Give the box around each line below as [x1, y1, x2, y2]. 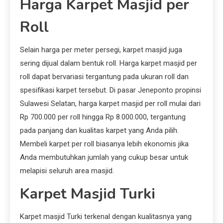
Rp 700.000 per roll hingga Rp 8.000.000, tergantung [20, 112, 186, 122]
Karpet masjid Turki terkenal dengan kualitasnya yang [20, 212, 192, 222]
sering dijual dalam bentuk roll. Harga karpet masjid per [20, 59, 197, 68]
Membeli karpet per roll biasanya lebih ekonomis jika [20, 139, 189, 149]
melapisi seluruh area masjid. [20, 166, 114, 176]
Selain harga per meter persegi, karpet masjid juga [20, 45, 182, 55]
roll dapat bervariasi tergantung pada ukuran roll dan [20, 72, 189, 82]
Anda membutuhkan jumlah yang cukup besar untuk [20, 153, 188, 162]
